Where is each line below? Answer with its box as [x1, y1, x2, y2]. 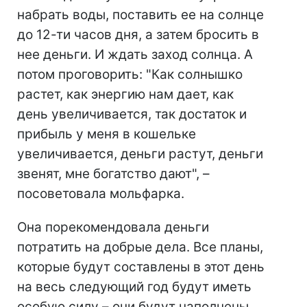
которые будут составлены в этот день [17, 259, 265, 275]
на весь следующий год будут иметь [17, 279, 251, 295]
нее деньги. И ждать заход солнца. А [17, 47, 253, 63]
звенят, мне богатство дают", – [17, 166, 210, 182]
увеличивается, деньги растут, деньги [17, 146, 263, 162]
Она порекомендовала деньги [17, 219, 209, 236]
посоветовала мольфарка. [17, 186, 184, 202]
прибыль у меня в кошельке [17, 126, 196, 143]
